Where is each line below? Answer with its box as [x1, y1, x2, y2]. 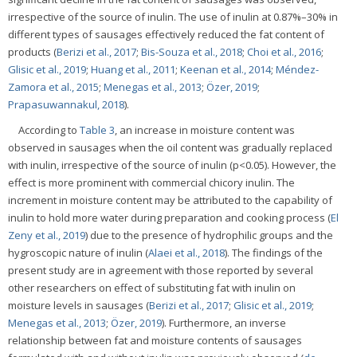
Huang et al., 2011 [91, 61, 175, 76]
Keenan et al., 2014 [180, 61, 271, 76]
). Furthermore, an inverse [162, 315, 286, 330]
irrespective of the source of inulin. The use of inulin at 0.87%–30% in [8, 9, 338, 24]
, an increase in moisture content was [115, 122, 295, 137]
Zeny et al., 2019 [8, 227, 85, 242]
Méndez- [276, 61, 319, 76]
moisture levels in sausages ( [8, 297, 149, 312]
